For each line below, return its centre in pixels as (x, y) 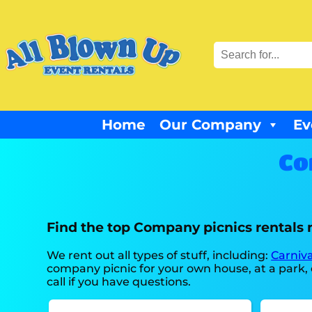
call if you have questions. (119, 281)
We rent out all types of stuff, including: (159, 255)
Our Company (210, 124)
